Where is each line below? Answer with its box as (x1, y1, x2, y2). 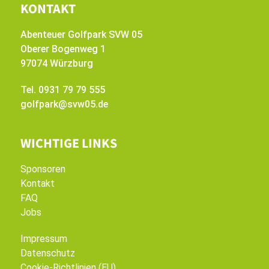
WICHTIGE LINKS (20, 134, 117, 151)
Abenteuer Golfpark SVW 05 (20, 29, 142, 40)
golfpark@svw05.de (20, 98, 108, 110)
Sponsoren (20, 163, 65, 175)
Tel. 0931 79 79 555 (20, 84, 105, 95)
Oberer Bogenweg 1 (20, 43, 106, 55)
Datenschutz (20, 247, 75, 259)
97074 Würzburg (20, 58, 93, 69)
